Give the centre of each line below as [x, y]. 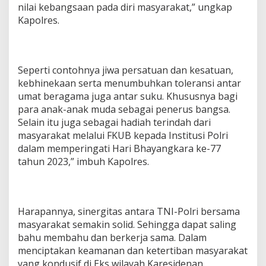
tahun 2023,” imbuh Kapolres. [83, 162]
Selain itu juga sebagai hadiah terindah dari [114, 123]
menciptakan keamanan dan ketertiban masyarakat [133, 251]
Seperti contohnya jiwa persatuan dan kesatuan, [126, 70]
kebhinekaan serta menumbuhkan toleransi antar [129, 83]
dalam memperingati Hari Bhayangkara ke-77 [119, 149]
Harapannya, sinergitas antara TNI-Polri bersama [129, 212]
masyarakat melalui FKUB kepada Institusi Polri [123, 136]
